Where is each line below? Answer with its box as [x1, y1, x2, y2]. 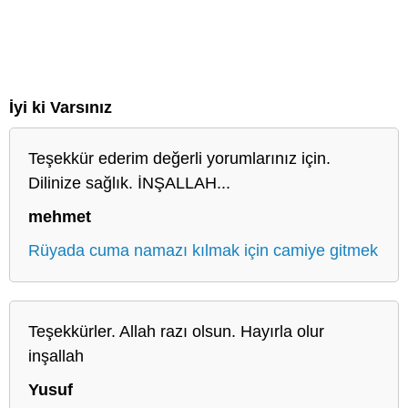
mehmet [28, 207, 91, 226]
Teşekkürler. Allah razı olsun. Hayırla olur [28, 321, 324, 341]
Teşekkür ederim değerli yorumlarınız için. [28, 148, 331, 168]
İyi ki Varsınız [9, 97, 112, 117]
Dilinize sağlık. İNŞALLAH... [28, 173, 230, 192]
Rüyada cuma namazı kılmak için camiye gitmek [28, 240, 378, 260]
